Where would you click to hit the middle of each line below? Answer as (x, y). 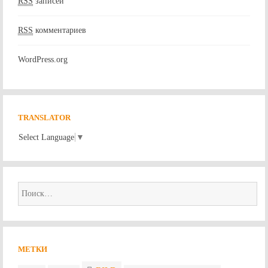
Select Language (46, 138)
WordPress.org (43, 60)
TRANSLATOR (44, 118)
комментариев (60, 31)
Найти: (31, 190)
